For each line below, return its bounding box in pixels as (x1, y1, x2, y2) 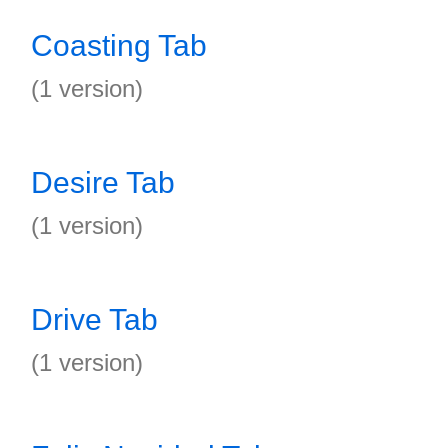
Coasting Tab (31, 29, 207, 62)
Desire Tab (31, 166, 175, 199)
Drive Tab (31, 303, 158, 336)
